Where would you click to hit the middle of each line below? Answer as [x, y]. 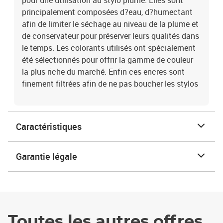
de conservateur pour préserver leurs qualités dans [111, 36]
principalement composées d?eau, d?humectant [107, 12]
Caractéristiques [49, 126]
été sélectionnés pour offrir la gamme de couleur [108, 60]
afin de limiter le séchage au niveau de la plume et [110, 24]
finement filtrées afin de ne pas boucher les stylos [110, 84]
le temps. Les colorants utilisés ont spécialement [109, 48]
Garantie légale [47, 156]
